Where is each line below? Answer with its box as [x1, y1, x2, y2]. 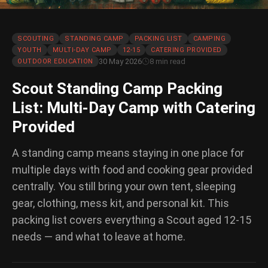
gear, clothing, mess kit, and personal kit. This [12, 197, 229, 210]
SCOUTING [17, 35, 54, 43]
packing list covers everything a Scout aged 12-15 [12, 214, 251, 227]
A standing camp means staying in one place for [12, 147, 244, 160]
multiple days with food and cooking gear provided [12, 163, 252, 176]
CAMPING [193, 35, 226, 43]
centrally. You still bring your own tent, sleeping [12, 180, 236, 193]
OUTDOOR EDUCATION [17, 57, 93, 66]
